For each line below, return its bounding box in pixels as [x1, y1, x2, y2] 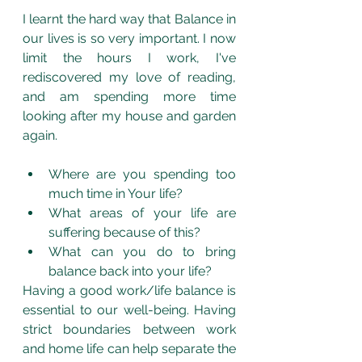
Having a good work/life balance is [23, 282, 236, 298]
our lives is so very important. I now [23, 30, 236, 46]
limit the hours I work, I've [23, 49, 236, 65]
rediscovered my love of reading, [23, 69, 236, 85]
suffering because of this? [48, 224, 200, 240]
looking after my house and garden [23, 107, 236, 124]
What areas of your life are [48, 204, 236, 221]
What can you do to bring [48, 243, 236, 259]
